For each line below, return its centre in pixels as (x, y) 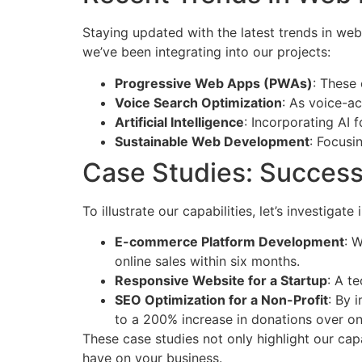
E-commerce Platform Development (229, 242)
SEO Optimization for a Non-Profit (221, 300)
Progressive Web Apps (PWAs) (214, 83)
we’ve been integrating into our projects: (206, 52)
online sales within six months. (207, 261)
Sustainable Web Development (212, 141)
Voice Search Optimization (198, 102)
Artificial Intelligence (179, 122)
